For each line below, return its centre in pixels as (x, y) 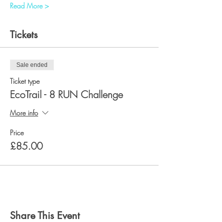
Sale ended (32, 65)
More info (24, 112)
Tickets (24, 35)
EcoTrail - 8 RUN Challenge (66, 94)
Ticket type (25, 81)
